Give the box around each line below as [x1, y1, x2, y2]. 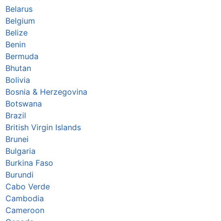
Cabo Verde [5, 182, 50, 192]
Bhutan [5, 63, 31, 74]
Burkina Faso [5, 158, 53, 168]
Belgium [5, 16, 35, 26]
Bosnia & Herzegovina [5, 87, 87, 97]
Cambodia [5, 193, 44, 204]
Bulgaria [5, 146, 36, 156]
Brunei [5, 134, 29, 145]
